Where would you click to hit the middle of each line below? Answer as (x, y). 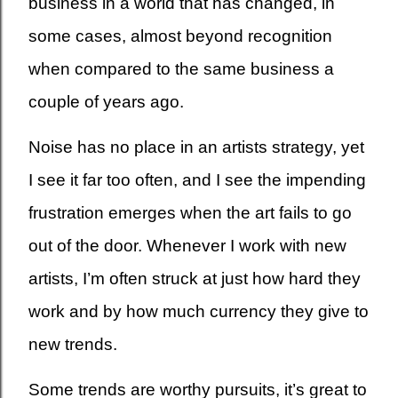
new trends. (73, 344)
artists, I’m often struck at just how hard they (195, 279)
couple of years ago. (106, 102)
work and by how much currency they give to (199, 311)
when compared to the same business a (181, 69)
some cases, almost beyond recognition (180, 36)
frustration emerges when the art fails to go (190, 213)
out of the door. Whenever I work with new (187, 246)
